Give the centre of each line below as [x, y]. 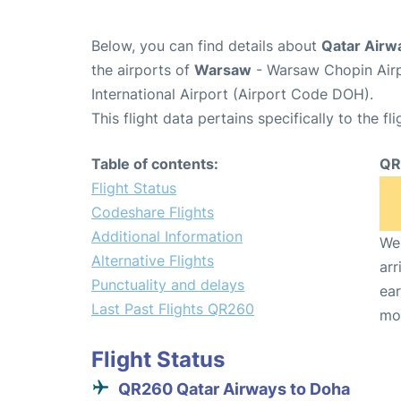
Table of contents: [155, 163]
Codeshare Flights [153, 212]
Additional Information [167, 236]
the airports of [143, 69]
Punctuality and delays [168, 284]
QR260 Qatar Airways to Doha [234, 388]
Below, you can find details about [206, 45]
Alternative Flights [153, 260]
